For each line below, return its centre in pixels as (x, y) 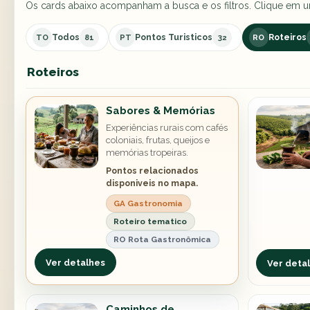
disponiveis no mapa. (152, 183)
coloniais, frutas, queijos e (158, 140)
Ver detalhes (75, 262)
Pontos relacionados (153, 171)
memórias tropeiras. (147, 153)
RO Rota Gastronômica (163, 240)
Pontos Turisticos (174, 37)
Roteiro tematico (151, 222)
